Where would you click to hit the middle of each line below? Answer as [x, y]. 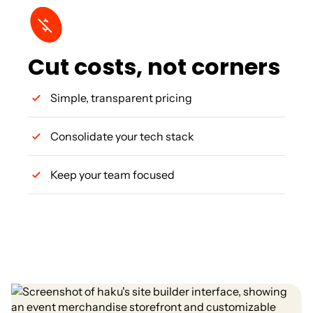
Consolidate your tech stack [122, 137]
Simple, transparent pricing [121, 98]
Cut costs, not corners [154, 67]
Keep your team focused [112, 175]
